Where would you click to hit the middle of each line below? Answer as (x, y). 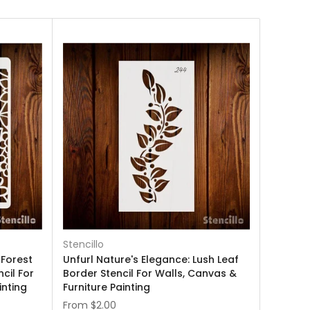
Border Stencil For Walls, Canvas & (150, 273)
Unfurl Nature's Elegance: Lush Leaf (151, 259)
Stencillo (83, 244)
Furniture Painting (107, 287)
